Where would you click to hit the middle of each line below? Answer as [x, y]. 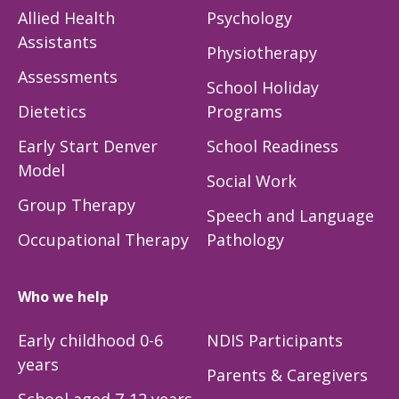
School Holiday [263, 87]
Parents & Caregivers [287, 375]
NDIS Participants [275, 341]
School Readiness [273, 146]
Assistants [57, 41]
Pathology [245, 239]
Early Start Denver [88, 146]
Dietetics [52, 111]
